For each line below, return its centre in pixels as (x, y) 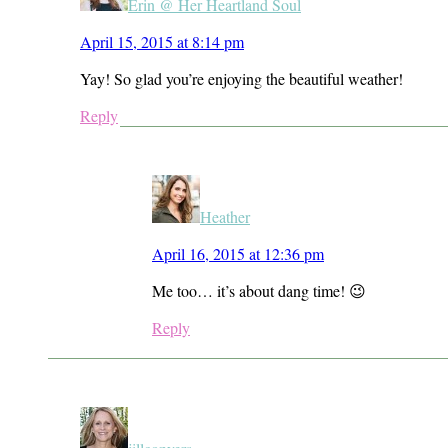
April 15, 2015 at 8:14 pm (162, 41)
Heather (225, 216)
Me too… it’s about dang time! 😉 (259, 290)
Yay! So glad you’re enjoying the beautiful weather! (241, 78)
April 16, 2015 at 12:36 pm (238, 253)
